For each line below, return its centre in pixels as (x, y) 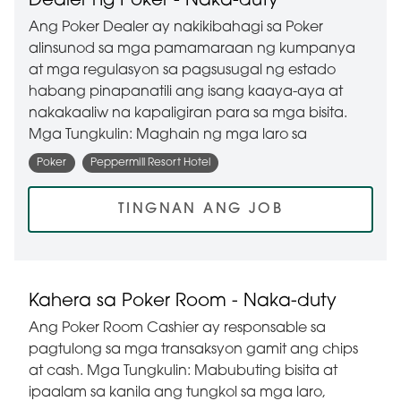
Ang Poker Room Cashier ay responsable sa (177, 329)
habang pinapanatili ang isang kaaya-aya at (186, 93)
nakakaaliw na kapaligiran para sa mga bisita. (188, 114)
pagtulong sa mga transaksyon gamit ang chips (193, 350)
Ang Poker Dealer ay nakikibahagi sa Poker (176, 28)
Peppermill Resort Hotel (150, 163)
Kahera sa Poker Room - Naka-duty (183, 302)
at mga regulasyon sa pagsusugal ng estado (182, 71)
